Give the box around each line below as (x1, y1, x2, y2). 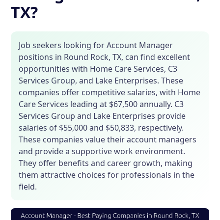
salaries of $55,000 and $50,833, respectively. (19, 122, 184, 134)
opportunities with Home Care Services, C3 (19, 63, 178, 75)
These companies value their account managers (19, 134, 197, 145)
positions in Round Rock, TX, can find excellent (19, 52, 191, 63)
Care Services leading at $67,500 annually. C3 (19, 99, 184, 110)
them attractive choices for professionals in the (19, 169, 195, 181)
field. (19, 181, 37, 192)
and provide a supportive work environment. (19, 146, 186, 157)
